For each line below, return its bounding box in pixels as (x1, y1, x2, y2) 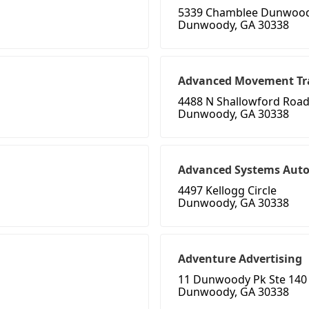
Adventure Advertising (178, 251, 302, 267)
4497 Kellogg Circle (178, 183, 277, 199)
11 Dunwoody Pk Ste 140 (178, 272, 307, 288)
